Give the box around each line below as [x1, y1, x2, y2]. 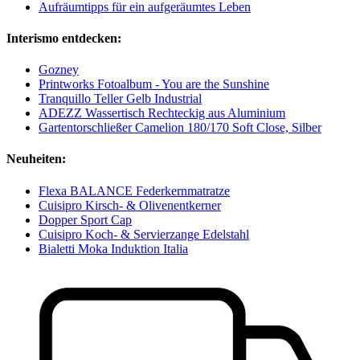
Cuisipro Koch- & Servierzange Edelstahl [39, 227, 249, 241]
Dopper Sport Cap [39, 212, 132, 227]
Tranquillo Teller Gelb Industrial [39, 92, 202, 106]
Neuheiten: [6, 152, 66, 166]
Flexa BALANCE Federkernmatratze [39, 183, 230, 198]
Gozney [39, 63, 79, 77]
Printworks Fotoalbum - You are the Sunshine [39, 77, 269, 92]
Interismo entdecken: [6, 31, 121, 45]
